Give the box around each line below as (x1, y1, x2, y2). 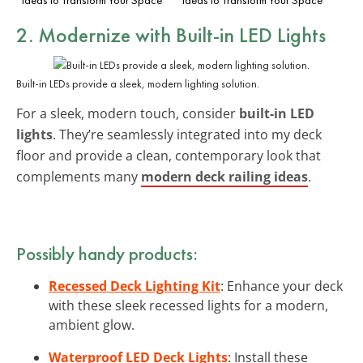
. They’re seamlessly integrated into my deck (53, 125, 322, 143)
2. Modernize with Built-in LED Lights (16, 20, 326, 49)
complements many (16, 167, 141, 186)
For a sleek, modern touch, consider (16, 104, 239, 122)
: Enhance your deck (220, 276, 343, 295)
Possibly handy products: (16, 241, 198, 266)
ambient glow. (49, 315, 135, 334)
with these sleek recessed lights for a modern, (49, 296, 328, 314)
